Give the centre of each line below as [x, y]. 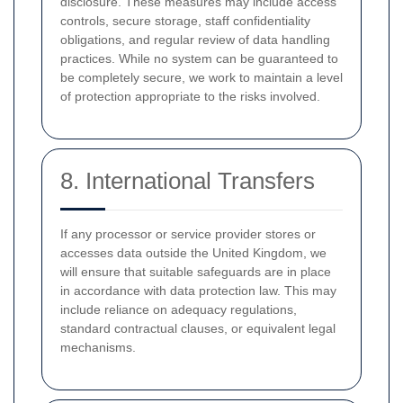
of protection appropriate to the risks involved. [190, 96]
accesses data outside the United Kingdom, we [193, 253]
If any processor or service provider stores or [188, 234]
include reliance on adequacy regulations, [179, 309]
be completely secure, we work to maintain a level [201, 77]
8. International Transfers [188, 181]
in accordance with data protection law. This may [198, 291]
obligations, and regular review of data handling [195, 40]
